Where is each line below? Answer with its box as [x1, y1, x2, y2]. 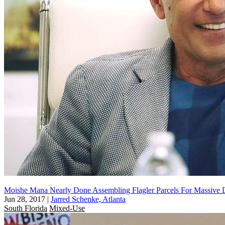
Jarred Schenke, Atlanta [51, 194, 126, 203]
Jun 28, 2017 [4, 194, 45, 203]
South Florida [4, 203, 47, 212]
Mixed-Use [49, 203, 85, 212]
